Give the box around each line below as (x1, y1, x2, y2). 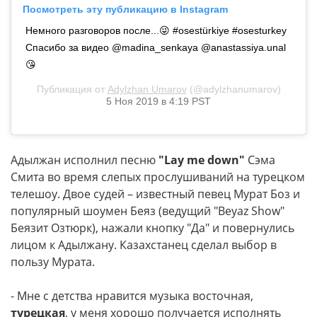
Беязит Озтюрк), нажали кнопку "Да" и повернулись (11, 219, 294, 236)
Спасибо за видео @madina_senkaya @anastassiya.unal (25, 41, 286, 53)
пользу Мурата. (11, 253, 95, 270)
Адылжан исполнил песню (11, 151, 158, 168)
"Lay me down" (158, 151, 245, 168)
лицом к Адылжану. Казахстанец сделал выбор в (11, 236, 277, 253)
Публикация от (36, 83, 108, 95)
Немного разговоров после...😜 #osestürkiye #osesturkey (25, 24, 287, 36)
